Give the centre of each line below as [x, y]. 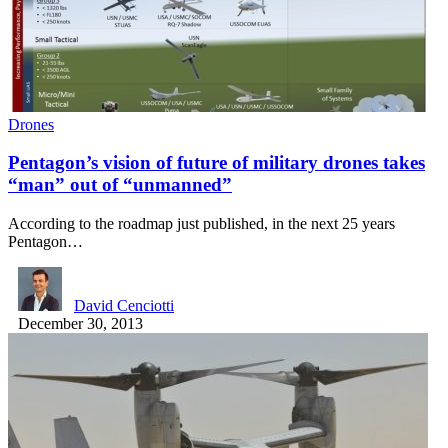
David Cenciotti [124, 306]
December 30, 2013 [80, 324]
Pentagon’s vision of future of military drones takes [216, 163]
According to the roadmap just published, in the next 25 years [201, 224]
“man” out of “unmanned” [120, 185]
